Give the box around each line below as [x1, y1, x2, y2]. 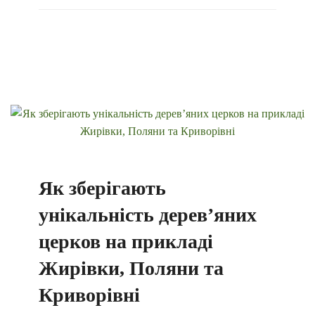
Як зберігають [39, 177, 166, 199]
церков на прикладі [39, 231, 213, 252]
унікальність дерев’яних [39, 204, 257, 226]
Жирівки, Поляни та [39, 257, 224, 279]
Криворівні [39, 284, 140, 306]
